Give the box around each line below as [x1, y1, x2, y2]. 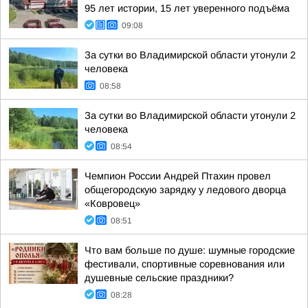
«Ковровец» [85, 198, 140, 209]
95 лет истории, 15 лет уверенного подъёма [85, 3, 289, 14]
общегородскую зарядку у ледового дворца [85, 184, 286, 195]
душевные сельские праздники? [85, 272, 234, 283]
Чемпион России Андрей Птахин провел [85, 170, 271, 181]
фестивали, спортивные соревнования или [85, 258, 285, 269]
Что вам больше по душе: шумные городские [85, 245, 295, 256]
